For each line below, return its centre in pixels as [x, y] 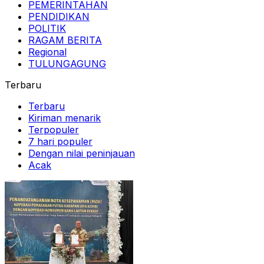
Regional [47, 52]
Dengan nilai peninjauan [82, 153]
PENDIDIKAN [59, 16]
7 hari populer [60, 141]
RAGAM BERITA [65, 40]
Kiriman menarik [65, 118]
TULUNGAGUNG [67, 63]
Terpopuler [54, 129]
